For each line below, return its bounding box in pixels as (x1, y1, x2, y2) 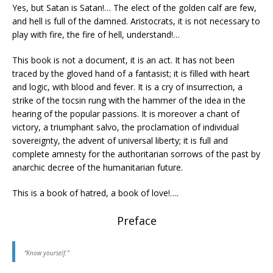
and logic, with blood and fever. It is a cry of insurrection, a (12, 81, 243, 93)
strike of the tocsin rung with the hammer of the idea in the (12, 94, 246, 106)
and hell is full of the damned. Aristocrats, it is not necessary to (12, 15, 260, 27)
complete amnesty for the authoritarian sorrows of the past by (12, 148, 260, 160)
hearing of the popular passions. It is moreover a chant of (12, 108, 239, 119)
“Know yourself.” (24, 249, 69, 257)
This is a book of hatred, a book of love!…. (12, 187, 179, 199)
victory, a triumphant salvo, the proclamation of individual (12, 121, 239, 133)
